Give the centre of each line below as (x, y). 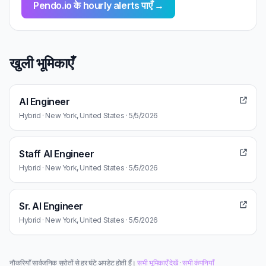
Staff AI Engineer (57, 154)
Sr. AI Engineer (51, 206)
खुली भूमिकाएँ (42, 63)
